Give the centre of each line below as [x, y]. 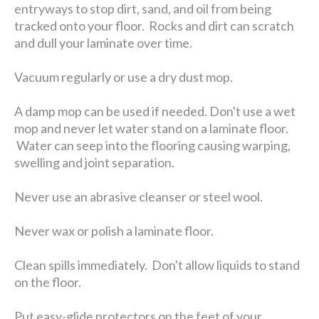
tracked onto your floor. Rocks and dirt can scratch [155, 25]
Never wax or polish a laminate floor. [114, 230]
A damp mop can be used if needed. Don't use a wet [155, 111]
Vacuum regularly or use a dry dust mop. [124, 77]
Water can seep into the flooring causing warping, [153, 145]
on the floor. [48, 282]
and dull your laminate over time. [104, 42]
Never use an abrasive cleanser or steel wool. [139, 196]
